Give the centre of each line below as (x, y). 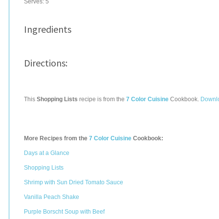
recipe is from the (102, 99)
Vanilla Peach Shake (52, 197)
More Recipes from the (56, 138)
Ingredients (48, 29)
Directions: (46, 63)
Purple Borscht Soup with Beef (64, 212)
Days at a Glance (47, 153)
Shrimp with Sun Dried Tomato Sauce (74, 182)
